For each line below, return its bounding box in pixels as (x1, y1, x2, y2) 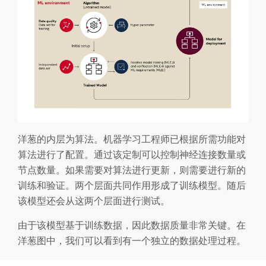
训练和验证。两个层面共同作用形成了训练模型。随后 (18, 179, 246, 191)
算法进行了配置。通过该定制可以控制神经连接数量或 (18, 148, 246, 160)
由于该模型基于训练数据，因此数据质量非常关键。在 (18, 218, 246, 231)
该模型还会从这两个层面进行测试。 (18, 194, 170, 207)
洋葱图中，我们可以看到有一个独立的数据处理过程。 (18, 234, 246, 246)
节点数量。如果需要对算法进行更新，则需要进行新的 (18, 163, 246, 176)
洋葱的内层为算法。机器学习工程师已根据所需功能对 (18, 132, 246, 145)
